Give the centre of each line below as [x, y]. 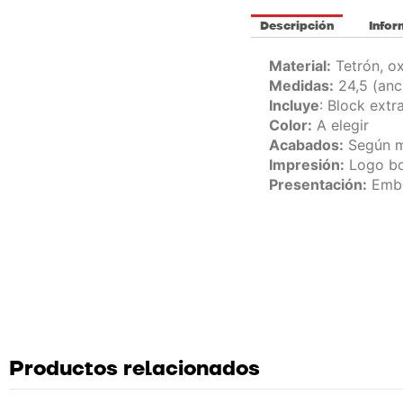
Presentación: [318, 184]
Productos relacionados [134, 368]
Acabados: [306, 144]
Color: [290, 125]
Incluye [294, 105]
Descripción [296, 26]
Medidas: [301, 85]
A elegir [340, 125]
